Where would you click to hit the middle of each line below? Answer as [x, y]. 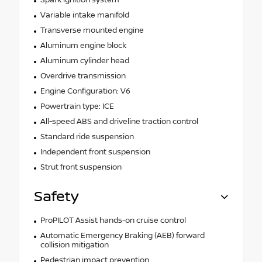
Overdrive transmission [83, 76]
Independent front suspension [95, 152]
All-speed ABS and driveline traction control [119, 121]
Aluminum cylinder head [85, 61]
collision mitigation [74, 245]
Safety [56, 196]
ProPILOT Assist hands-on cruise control [113, 220]
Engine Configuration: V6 [85, 91]
